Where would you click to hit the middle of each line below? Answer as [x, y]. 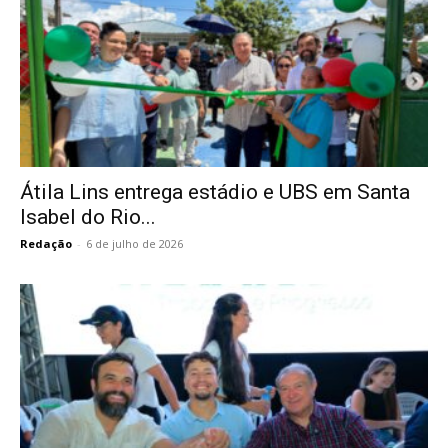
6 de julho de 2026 [134, 243]
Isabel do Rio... [88, 216]
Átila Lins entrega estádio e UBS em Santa [215, 191]
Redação [46, 243]
